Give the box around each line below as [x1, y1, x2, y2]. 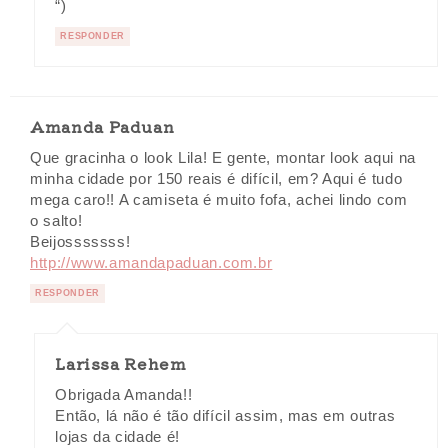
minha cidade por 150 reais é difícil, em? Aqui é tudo [30, 170, 403, 187]
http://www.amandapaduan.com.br [30, 254, 273, 271]
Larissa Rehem [55, 350, 187, 375]
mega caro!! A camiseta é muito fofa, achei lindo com [30, 191, 408, 208]
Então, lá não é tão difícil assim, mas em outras [55, 407, 396, 424]
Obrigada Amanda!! [55, 386, 193, 403]
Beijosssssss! [30, 233, 131, 250]
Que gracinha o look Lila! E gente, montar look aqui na [30, 149, 416, 166]
